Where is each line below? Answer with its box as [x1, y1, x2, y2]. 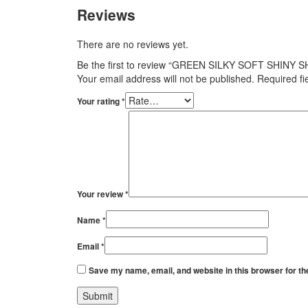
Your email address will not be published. [77, 71, 254, 85]
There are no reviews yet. [77, 36, 188, 51]
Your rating [77, 94, 122, 107]
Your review [77, 187, 125, 200]
